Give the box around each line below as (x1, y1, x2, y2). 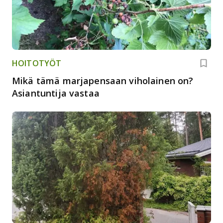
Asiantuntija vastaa (12, 87, 100, 99)
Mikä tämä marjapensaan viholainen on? (12, 74, 194, 87)
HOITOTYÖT (12, 57, 62, 69)
